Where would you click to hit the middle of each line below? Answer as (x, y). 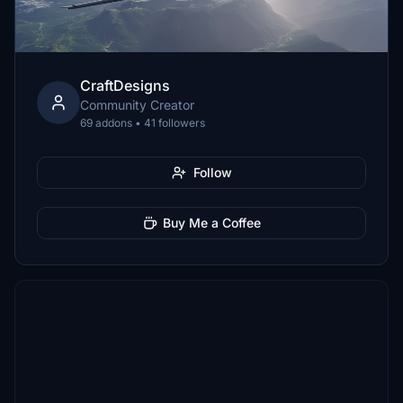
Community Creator (137, 105)
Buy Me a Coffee (211, 223)
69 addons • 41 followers (143, 123)
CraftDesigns (125, 85)
